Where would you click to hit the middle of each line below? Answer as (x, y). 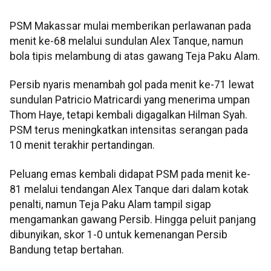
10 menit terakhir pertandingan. (82, 145)
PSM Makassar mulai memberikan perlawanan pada (130, 26)
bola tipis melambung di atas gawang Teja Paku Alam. (135, 57)
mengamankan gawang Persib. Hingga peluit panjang (133, 219)
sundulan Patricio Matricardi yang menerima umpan (130, 100)
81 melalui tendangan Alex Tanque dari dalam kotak (129, 189)
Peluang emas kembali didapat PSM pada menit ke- (130, 174)
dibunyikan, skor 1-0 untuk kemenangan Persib (119, 234)
